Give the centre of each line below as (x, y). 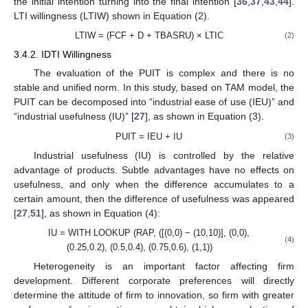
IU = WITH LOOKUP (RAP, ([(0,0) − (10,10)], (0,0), (149, 232)
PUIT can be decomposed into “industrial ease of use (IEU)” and (154, 102)
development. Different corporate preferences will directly (154, 281)
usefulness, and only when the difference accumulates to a (154, 184)
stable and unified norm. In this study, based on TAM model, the (154, 88)
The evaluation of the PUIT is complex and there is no (164, 73)
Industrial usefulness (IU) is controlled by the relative (164, 155)
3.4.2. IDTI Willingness (63, 55)
